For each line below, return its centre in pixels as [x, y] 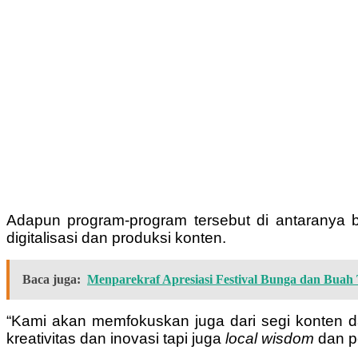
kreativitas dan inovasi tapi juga [116, 338]
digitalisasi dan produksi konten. [116, 237]
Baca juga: [52, 279]
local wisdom [270, 338]
